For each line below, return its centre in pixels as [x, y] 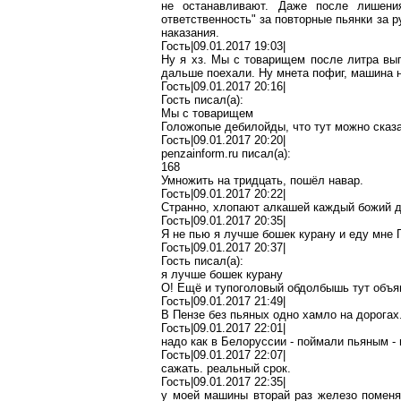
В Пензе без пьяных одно [232, 315]
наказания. [190, 33]
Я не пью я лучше [212, 234]
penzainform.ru [200, 154]
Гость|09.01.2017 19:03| [223, 46]
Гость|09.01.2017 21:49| [223, 301]
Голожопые [191, 127]
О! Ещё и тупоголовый [224, 288]
